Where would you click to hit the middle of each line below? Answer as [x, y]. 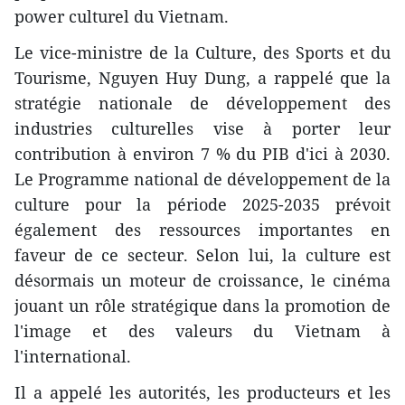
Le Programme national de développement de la [202, 179]
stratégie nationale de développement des [202, 103]
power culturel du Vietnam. [122, 16]
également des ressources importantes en [202, 229]
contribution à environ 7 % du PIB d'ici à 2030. [202, 153]
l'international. [73, 356]
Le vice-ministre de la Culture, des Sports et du [202, 52]
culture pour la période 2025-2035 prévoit [202, 204]
